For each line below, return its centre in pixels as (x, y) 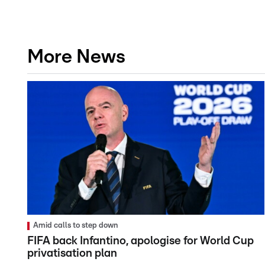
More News (76, 57)
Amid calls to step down (75, 225)
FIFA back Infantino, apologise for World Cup (140, 241)
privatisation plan (72, 253)
